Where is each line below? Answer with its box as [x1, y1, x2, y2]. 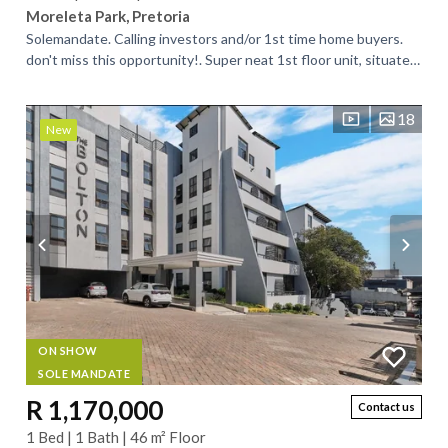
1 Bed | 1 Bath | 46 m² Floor [26, 428, 206, 446]
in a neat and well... [26, 72, 142, 89]
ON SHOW [38, 344, 98, 357]
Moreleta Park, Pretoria [26, 7, 190, 25]
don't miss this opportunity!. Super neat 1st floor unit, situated [26, 51, 418, 68]
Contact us [358, 400, 415, 413]
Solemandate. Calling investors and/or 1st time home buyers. [26, 30, 403, 47]
